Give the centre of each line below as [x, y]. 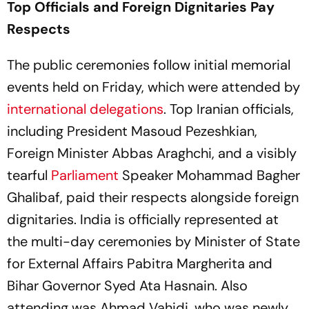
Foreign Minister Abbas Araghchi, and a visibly [152, 153]
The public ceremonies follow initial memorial [149, 65]
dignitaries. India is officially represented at [143, 219]
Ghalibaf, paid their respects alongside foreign [153, 197]
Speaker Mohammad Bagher [211, 175]
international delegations [85, 109]
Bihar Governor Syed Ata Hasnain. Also [127, 286]
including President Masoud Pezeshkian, [132, 131]
